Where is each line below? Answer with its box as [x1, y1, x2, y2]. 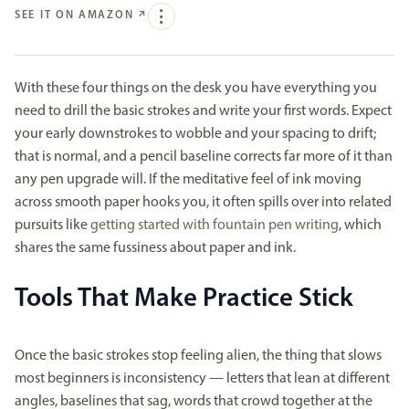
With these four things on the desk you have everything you [15, 80, 377, 96]
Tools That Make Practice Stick [15, 285, 353, 312]
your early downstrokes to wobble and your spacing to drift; [15, 126, 376, 142]
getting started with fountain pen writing [90, 217, 339, 233]
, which [339, 217, 382, 233]
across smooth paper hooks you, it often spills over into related [15, 194, 392, 210]
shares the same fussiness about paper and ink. [15, 240, 296, 256]
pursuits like [15, 217, 90, 233]
